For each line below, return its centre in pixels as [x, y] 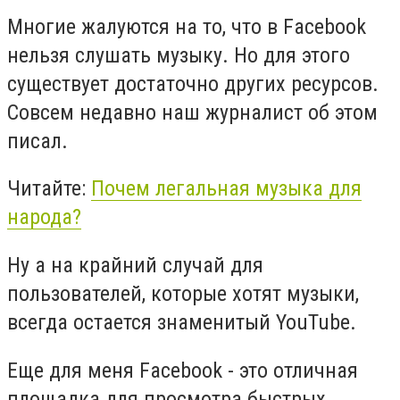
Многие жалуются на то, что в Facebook [187, 26]
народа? [44, 217]
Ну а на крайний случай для [135, 265]
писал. [37, 141]
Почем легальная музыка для [226, 189]
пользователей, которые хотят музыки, [183, 293]
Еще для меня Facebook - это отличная [183, 370]
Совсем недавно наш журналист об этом [192, 112]
